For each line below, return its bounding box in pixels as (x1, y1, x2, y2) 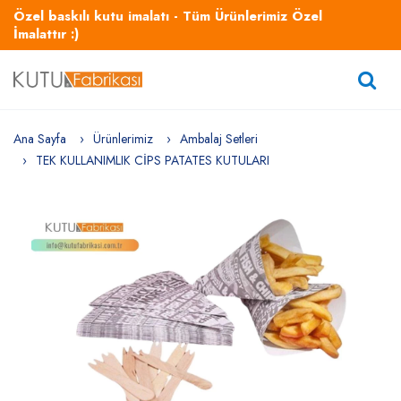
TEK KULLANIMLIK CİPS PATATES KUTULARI (36, 151, 269, 169)
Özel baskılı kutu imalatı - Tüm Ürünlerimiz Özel (13, 6, 322, 26)
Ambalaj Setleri (180, 130, 258, 148)
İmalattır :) (13, 24, 79, 44)
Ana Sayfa (13, 130, 66, 148)
